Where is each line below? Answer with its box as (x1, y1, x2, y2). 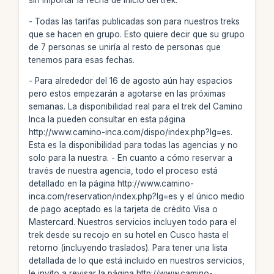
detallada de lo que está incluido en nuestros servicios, (28, 256, 245, 265)
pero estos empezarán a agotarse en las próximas (28, 89, 226, 98)
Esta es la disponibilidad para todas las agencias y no (28, 140, 238, 150)
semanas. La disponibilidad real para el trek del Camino (28, 102, 243, 111)
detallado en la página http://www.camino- (28, 179, 194, 188)
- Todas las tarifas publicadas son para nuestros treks (28, 16, 240, 26)
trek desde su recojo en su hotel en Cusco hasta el (28, 230, 229, 240)
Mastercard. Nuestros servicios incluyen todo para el (28, 217, 237, 227)
